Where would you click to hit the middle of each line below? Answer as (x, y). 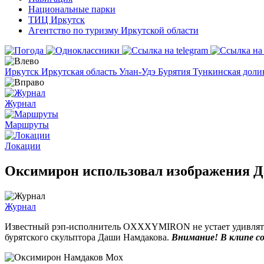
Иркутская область (80, 72)
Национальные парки (72, 9)
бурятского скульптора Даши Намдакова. (88, 237)
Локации (23, 146)
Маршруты (27, 125)
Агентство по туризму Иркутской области (113, 30)
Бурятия (175, 72)
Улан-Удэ (138, 72)
